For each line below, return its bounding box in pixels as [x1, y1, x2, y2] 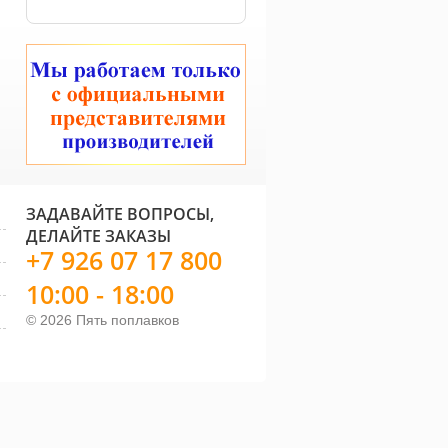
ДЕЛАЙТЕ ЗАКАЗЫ [26, 225, 171, 247]
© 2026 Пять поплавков [26, 312, 179, 328]
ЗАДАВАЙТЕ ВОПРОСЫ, [26, 203, 214, 225]
